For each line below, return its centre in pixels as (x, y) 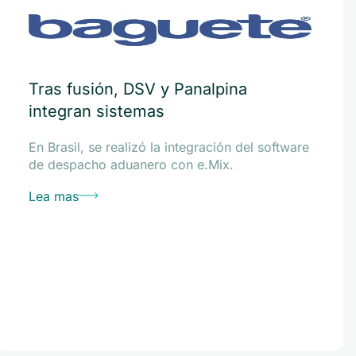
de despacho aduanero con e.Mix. (131, 164)
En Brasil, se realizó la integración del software (168, 147)
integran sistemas (96, 111)
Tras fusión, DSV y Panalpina (137, 89)
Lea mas (53, 196)
